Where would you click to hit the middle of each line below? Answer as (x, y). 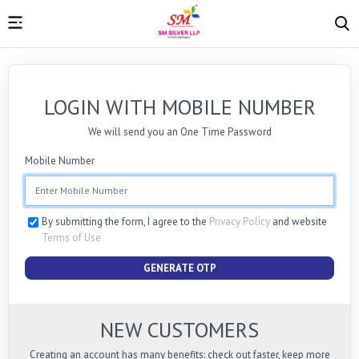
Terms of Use (71, 237)
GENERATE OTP (179, 268)
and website (298, 221)
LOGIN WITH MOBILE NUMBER (179, 107)
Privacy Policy (240, 221)
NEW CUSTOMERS (179, 329)
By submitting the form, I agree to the (125, 221)
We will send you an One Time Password (179, 131)
